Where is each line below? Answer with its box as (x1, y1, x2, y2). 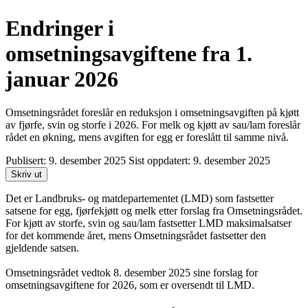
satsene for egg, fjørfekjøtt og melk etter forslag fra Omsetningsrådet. (5, 205, 302, 217)
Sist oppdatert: (129, 155, 193, 167)
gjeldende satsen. (5, 242, 79, 254)
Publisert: (5, 155, 49, 167)
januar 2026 (5, 66, 118, 91)
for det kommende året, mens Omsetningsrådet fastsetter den (5, 230, 266, 242)
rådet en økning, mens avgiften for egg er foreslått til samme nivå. (5, 131, 289, 144)
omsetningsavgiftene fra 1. (5, 41, 252, 66)
